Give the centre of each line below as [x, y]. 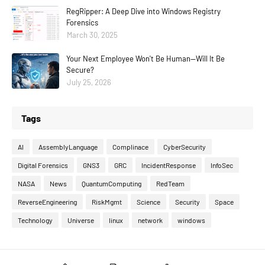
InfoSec [222, 165]
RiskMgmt [107, 202]
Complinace [130, 147]
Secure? [80, 70]
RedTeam [170, 184]
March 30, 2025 [92, 35]
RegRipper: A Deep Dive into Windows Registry [143, 12]
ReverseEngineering [47, 202]
